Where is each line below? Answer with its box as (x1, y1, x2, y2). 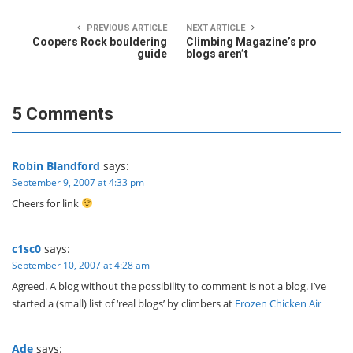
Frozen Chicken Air (235, 296, 321, 310)
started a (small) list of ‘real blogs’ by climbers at (12, 296, 235, 310)
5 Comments (12, 104, 113, 124)
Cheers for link (12, 196, 81, 210)
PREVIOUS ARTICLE (84, 23, 167, 33)
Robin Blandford (12, 158, 100, 173)
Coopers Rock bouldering (32, 35, 167, 48)
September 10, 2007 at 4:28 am (12, 258, 150, 272)
